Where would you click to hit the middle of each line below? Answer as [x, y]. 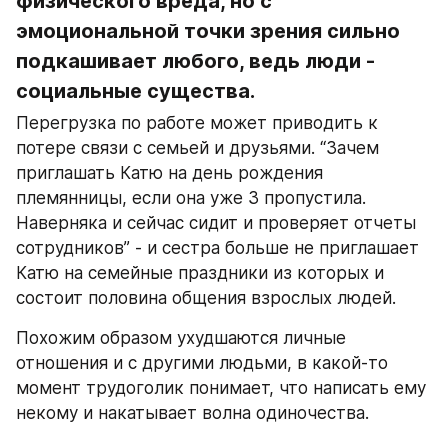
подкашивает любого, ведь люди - [195, 61]
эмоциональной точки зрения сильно [208, 31]
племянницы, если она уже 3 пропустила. [191, 198]
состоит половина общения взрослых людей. [206, 298]
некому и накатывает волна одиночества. [192, 413]
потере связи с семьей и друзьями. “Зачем [197, 148]
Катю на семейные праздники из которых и [200, 273]
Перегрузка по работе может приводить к [197, 123]
